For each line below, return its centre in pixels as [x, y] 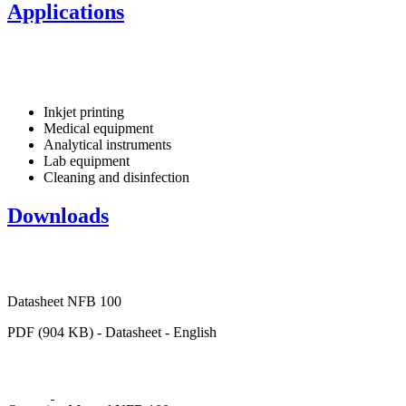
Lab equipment [87, 160]
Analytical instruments [107, 144]
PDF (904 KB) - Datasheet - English [112, 332]
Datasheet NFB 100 [64, 301]
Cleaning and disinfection [116, 177]
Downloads [58, 215]
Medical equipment [98, 128]
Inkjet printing [84, 111]
